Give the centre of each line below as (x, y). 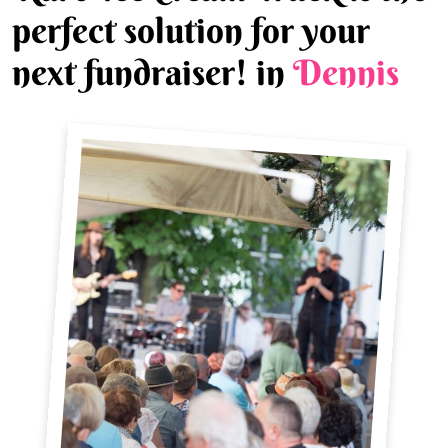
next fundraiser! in (152, 72)
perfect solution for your (191, 30)
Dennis (346, 72)
